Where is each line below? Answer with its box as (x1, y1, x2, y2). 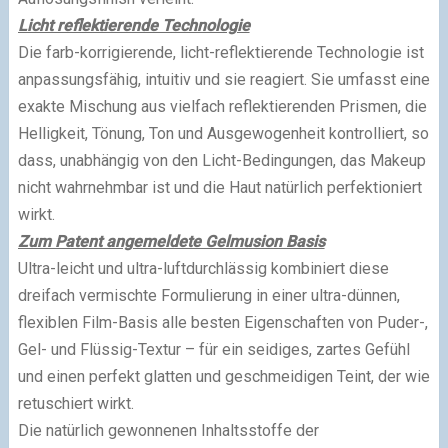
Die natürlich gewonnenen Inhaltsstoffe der (17, 421, 319, 441)
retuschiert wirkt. (17, 394, 134, 414)
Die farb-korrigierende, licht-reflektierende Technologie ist (17, 43, 424, 63)
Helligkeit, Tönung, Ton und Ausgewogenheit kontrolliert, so (17, 124, 429, 144)
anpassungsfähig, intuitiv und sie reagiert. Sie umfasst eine (17, 70, 430, 90)
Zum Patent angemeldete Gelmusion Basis (17, 232, 325, 252)
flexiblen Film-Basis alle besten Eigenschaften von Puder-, (17, 313, 428, 333)
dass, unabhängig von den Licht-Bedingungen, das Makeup (17, 151, 426, 171)
